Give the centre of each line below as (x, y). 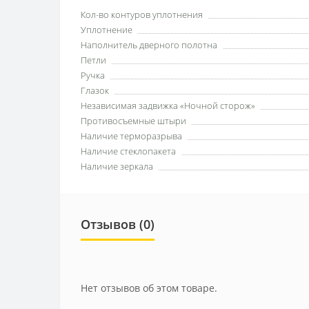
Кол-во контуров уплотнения (142, 15)
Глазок (95, 91)
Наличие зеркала (117, 167)
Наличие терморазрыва (131, 136)
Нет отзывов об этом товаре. (149, 288)
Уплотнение (107, 30)
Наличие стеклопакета (128, 151)
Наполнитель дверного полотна (149, 45)
